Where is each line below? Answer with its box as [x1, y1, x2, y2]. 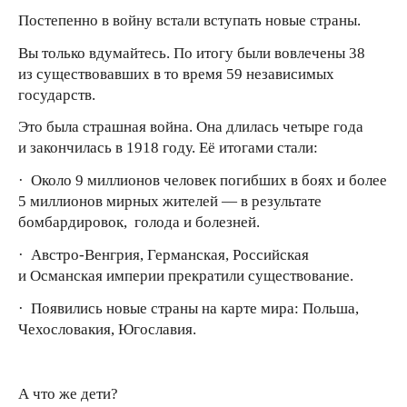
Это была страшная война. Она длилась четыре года [18, 118, 363, 136]
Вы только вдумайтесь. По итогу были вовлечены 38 [18, 44, 365, 62]
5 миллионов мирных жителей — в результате [18, 193, 322, 211]
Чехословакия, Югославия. [18, 320, 196, 338]
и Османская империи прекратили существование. [18, 266, 353, 284]
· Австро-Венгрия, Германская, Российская [18, 245, 309, 263]
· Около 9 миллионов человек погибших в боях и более [18, 172, 387, 190]
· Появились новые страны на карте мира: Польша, [18, 299, 359, 317]
